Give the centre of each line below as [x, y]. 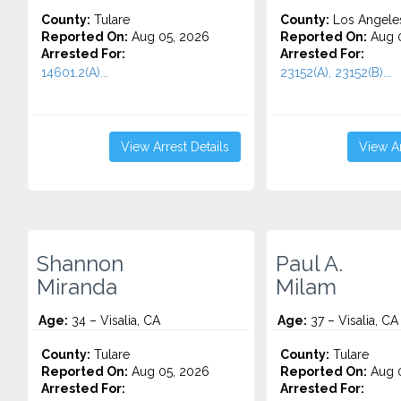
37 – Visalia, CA [352, 320]
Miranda [77, 287]
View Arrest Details [175, 147]
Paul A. [309, 264]
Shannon [80, 264]
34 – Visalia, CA [114, 320]
